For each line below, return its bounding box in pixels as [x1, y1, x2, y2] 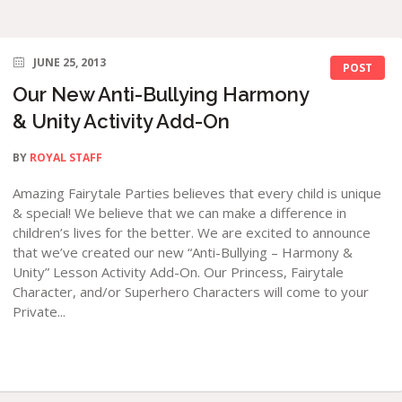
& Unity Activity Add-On [13, 109, 231, 133]
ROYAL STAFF [30, 150, 103, 165]
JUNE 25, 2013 [33, 55, 107, 70]
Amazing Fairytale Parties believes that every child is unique [13, 184, 382, 202]
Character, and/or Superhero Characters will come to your [13, 283, 370, 301]
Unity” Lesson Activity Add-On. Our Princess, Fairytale [13, 263, 345, 281]
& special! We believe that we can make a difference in [13, 204, 347, 222]
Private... [13, 302, 66, 320]
